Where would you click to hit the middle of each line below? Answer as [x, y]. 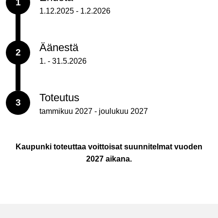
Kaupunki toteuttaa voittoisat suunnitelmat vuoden [109, 146]
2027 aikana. [109, 159]
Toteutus [59, 97]
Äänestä [59, 47]
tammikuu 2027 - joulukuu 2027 [94, 111]
